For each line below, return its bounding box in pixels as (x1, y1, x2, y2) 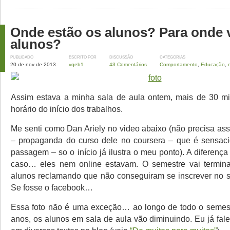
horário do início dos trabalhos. (11, 104, 123, 113)
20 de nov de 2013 (10, 62, 56, 67)
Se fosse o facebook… (11, 183, 93, 192)
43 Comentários (109, 62, 147, 67)
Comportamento (160, 62, 198, 67)
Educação (201, 62, 225, 67)
